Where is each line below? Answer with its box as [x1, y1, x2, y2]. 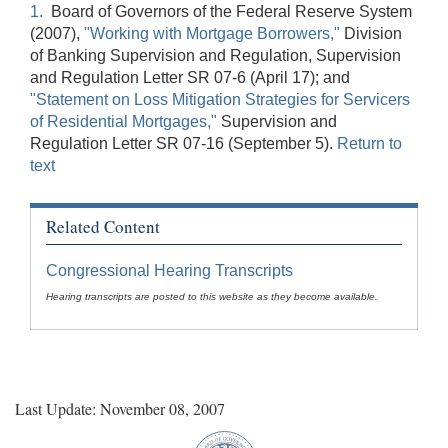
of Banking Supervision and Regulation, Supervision [30, 46, 401, 64]
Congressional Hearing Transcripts [46, 262, 293, 280]
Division [340, 24, 402, 42]
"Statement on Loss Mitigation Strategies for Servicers [30, 90, 410, 108]
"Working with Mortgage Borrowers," [84, 24, 340, 42]
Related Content [46, 214, 160, 238]
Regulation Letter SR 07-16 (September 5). [30, 134, 337, 152]
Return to [337, 134, 402, 152]
